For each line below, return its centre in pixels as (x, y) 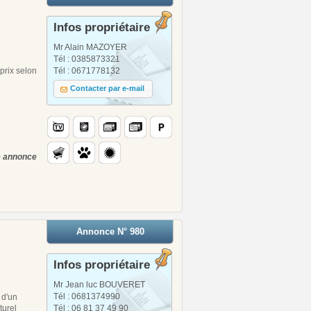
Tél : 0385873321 (87, 59)
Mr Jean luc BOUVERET (99, 284)
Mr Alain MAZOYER (90, 47)
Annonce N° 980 (110, 231)
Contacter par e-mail (108, 89)
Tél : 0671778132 (87, 70)
